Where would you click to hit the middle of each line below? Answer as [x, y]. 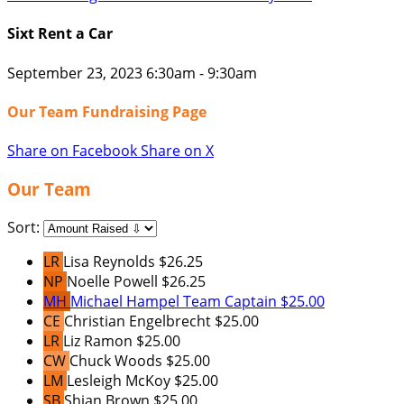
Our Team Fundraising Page [107, 111]
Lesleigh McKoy [120, 380]
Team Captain [230, 301]
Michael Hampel [127, 301]
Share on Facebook [72, 151]
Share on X [177, 151]
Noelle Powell [114, 281]
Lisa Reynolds [111, 261]
